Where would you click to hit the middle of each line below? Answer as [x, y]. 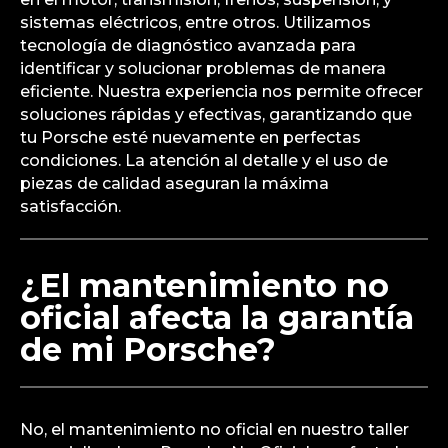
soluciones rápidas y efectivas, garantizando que [216, 115]
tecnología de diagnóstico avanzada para [188, 46]
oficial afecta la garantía [217, 318]
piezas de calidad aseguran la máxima [174, 184]
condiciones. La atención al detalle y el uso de [204, 161]
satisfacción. [70, 207]
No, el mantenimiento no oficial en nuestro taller [214, 430]
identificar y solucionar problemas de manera [203, 69]
